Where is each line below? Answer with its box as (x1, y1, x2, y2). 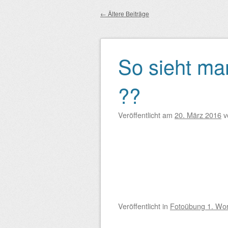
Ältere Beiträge (106, 9, 149, 18)
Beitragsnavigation (100, 24, 227, 46)
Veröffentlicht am (118, 109, 175, 120)
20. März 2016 (175, 109, 221, 120)
